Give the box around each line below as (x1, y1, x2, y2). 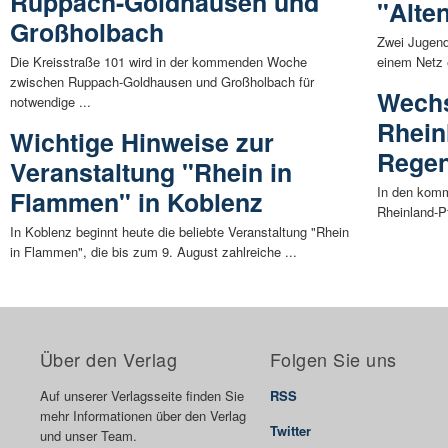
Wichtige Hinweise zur (10, 123, 274, 160)
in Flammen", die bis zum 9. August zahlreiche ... (10, 241, 297, 261)
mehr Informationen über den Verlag (40, 405, 246, 425)
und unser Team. (40, 425, 137, 445)
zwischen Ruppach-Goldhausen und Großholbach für (10, 71, 314, 91)
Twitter (270, 420, 311, 440)
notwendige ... (10, 91, 91, 111)
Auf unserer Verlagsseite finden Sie (40, 385, 244, 405)
